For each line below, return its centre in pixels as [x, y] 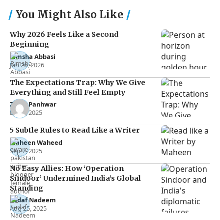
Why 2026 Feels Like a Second [64, 35]
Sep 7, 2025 [26, 151]
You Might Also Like [69, 15]
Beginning [29, 44]
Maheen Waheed [36, 142]
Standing [27, 188]
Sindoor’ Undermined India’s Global [75, 178]
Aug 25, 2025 [28, 208]
